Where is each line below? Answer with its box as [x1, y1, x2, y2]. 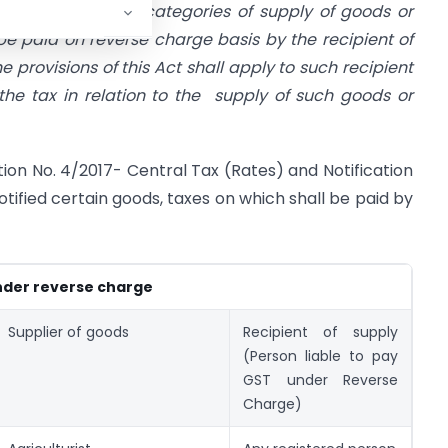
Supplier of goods [8, 321, 129, 342]
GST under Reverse [243, 369, 398, 390]
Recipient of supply [243, 321, 398, 342]
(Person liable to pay [243, 345, 398, 366]
